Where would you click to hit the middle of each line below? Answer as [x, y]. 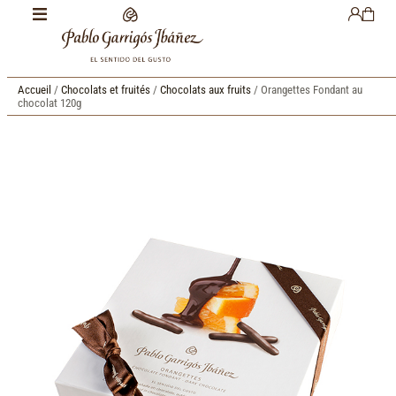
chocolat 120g [49, 103]
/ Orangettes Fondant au [307, 90]
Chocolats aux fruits [206, 90]
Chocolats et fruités [106, 90]
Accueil [34, 90]
